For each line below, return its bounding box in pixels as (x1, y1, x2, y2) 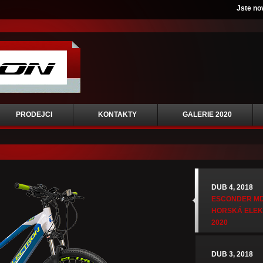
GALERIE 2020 (183, 110, 232, 119)
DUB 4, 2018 (211, 183, 253, 191)
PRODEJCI (16, 110, 52, 119)
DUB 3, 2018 (211, 250, 253, 258)
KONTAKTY (98, 110, 137, 119)
